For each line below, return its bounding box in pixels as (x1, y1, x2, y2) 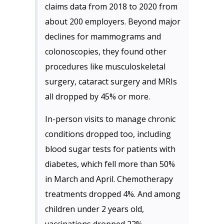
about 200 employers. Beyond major (45, 16, 180, 27)
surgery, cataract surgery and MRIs (45, 76, 177, 87)
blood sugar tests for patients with (45, 143, 175, 154)
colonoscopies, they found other (45, 46, 166, 57)
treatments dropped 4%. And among (45, 188, 180, 199)
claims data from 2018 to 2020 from (45, 1, 177, 12)
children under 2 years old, (45, 203, 144, 214)
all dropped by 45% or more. (45, 91, 150, 102)
